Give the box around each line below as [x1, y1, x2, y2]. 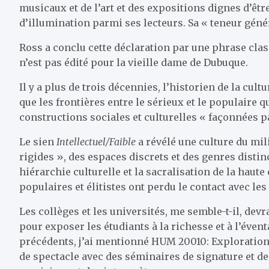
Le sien [19, 136, 56, 148]
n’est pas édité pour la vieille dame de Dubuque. [19, 56, 248, 68]
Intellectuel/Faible [56, 136, 136, 148]
